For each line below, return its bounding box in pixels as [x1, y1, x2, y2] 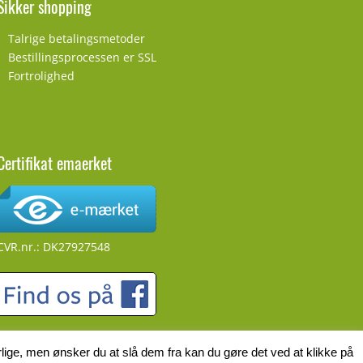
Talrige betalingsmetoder [7, 31, 145, 46]
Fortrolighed [7, 68, 75, 83]
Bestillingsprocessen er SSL [7, 49, 156, 65]
